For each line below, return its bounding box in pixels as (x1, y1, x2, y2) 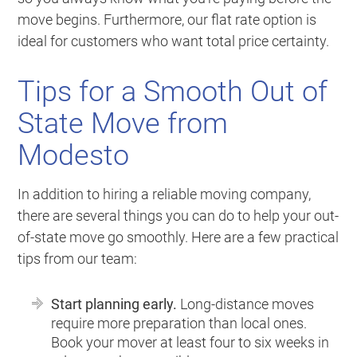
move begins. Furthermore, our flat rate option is (18, 10, 317, 28)
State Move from (18, 106, 229, 140)
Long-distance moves (177, 295, 315, 312)
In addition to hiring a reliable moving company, (18, 185, 312, 202)
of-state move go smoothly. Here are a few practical (18, 228, 339, 245)
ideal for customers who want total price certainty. (18, 32, 330, 49)
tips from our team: (18, 249, 138, 267)
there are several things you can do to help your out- (18, 206, 339, 224)
